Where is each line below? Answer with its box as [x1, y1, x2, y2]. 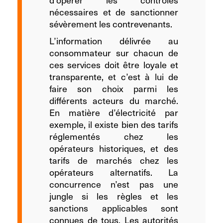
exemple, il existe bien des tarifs [49, 117, 178, 131]
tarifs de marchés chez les [49, 153, 178, 167]
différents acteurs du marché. [49, 94, 178, 108]
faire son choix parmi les [49, 82, 178, 96]
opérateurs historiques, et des [49, 141, 178, 155]
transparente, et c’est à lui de [49, 70, 178, 84]
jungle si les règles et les [49, 189, 178, 203]
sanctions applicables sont [49, 201, 178, 215]
